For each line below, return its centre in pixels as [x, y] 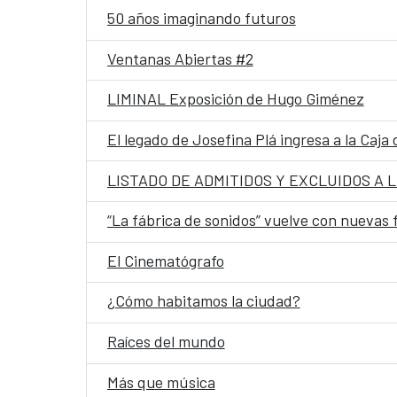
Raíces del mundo [166, 341]
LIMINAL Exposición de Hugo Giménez [235, 99]
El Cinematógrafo [165, 260]
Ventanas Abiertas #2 [180, 58]
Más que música [161, 381]
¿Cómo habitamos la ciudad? [203, 301]
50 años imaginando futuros [201, 18]
